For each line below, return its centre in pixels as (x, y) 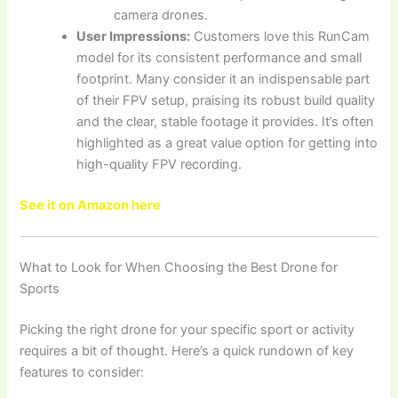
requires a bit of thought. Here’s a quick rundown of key (187, 351)
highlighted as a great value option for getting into (227, 143)
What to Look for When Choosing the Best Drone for (179, 268)
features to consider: (82, 373)
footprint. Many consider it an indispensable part (223, 80)
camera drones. (161, 16)
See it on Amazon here (91, 205)
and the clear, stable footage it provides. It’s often (226, 122)
